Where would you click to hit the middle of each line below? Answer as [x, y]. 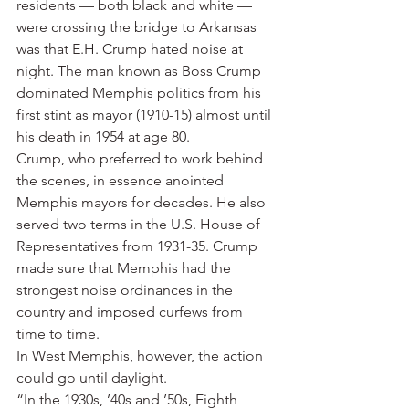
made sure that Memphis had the [126, 268]
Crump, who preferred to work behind [142, 158]
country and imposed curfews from [131, 312]
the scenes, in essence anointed [122, 180]
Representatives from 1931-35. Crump [139, 246]
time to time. [58, 334]
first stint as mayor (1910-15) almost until [146, 115]
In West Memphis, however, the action [142, 356]
